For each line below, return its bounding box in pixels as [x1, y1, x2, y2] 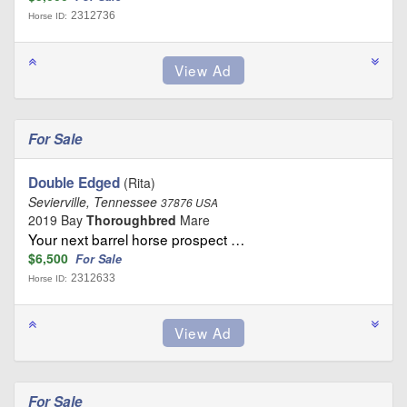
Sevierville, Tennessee [28, 192, 161, 211]
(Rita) [120, 173, 155, 192]
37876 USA [161, 194, 218, 210]
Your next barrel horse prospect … [28, 228, 244, 249]
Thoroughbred [86, 210, 176, 229]
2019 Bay [28, 210, 86, 229]
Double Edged [28, 172, 120, 193]
